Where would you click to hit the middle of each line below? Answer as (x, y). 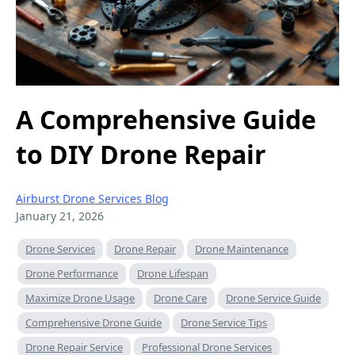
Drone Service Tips (224, 322)
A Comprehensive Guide (166, 120)
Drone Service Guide (273, 298)
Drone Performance (72, 273)
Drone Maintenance (242, 248)
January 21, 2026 (60, 216)
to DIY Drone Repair (141, 155)
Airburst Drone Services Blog (92, 198)
